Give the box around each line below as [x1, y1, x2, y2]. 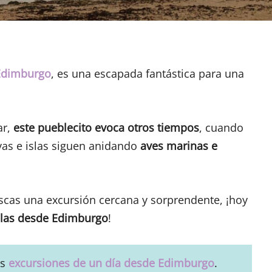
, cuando [199, 120, 243, 135]
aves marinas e [137, 138, 217, 154]
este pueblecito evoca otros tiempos [13, 120, 199, 135]
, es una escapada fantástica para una [51, 66, 244, 81]
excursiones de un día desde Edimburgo [8, 255, 214, 270]
